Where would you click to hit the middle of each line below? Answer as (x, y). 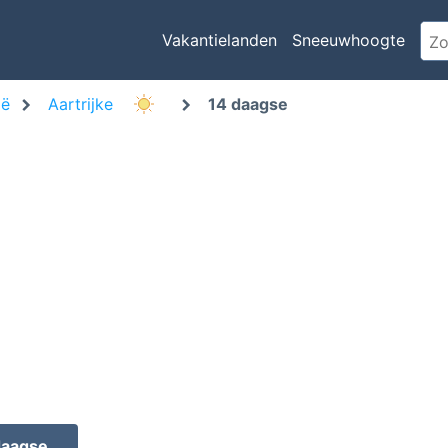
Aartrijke (83, 104)
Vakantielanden (219, 40)
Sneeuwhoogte (348, 40)
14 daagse (248, 104)
